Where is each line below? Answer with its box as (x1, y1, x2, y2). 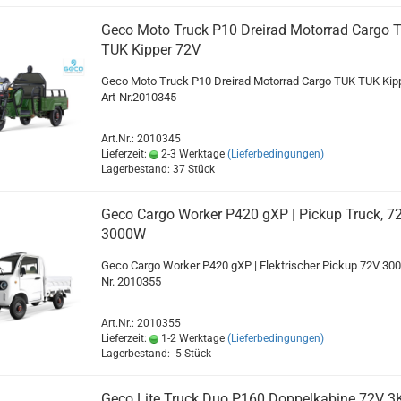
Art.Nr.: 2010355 (100, 317, 181, 330)
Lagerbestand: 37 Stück (100, 163, 215, 176)
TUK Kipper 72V (100, 41, 200, 59)
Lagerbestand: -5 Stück (100, 347, 211, 361)
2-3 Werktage (158, 148, 225, 161)
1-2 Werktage (158, 332, 225, 346)
